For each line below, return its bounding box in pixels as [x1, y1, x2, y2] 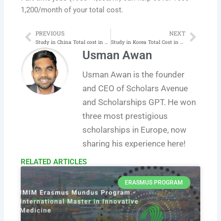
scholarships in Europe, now [82, 124, 187, 135]
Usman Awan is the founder [82, 69, 185, 79]
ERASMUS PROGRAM [125, 179, 184, 186]
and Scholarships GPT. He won [82, 97, 196, 107]
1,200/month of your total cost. [21, 5, 124, 15]
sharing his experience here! [82, 138, 186, 148]
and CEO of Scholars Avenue [82, 83, 188, 93]
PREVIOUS [36, 29, 65, 37]
